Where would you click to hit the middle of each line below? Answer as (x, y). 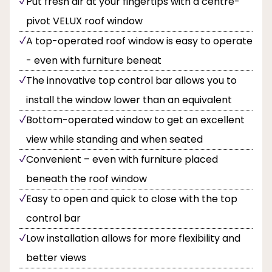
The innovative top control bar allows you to (131, 80)
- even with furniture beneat (94, 60)
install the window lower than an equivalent (129, 100)
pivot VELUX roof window (84, 21)
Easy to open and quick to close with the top (132, 199)
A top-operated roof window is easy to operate (139, 41)
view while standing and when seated (114, 139)
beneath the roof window (87, 178)
